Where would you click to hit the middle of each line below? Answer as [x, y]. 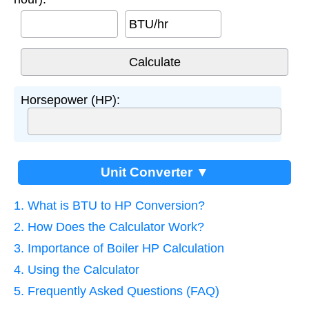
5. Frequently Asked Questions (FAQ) [117, 291]
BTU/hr [148, 24]
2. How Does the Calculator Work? [109, 227]
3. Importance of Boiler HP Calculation [119, 248]
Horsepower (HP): [70, 100]
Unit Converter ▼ [154, 172]
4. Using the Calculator [77, 269]
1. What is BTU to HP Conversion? [109, 205]
